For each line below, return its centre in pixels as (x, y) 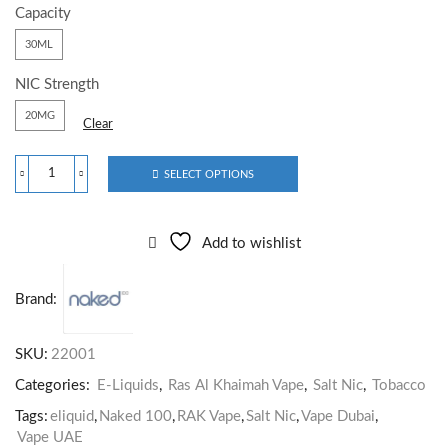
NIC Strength (57, 85)
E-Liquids (128, 386)
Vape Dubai (338, 417)
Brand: (36, 299)
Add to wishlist (251, 244)
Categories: (54, 386)
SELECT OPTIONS (209, 174)
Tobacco (399, 386)
